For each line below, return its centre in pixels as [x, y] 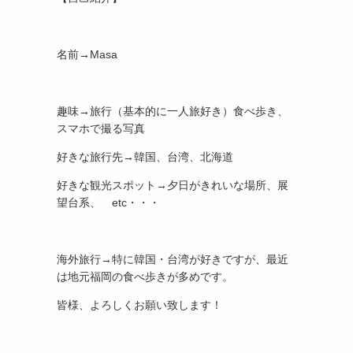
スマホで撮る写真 [101, 128]
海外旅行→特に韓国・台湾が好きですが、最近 [173, 259]
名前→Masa [87, 54]
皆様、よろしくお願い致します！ [139, 305]
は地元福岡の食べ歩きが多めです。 [145, 277]
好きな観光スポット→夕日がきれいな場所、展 [173, 185]
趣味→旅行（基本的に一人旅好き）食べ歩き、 [173, 111]
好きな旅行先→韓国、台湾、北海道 [145, 157]
